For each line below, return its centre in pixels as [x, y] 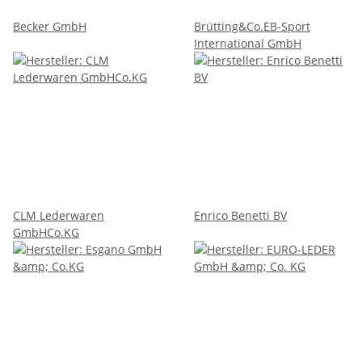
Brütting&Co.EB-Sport [252, 26]
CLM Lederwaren [59, 215]
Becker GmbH [50, 26]
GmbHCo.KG [46, 232]
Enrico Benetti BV [240, 215]
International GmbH [248, 43]
